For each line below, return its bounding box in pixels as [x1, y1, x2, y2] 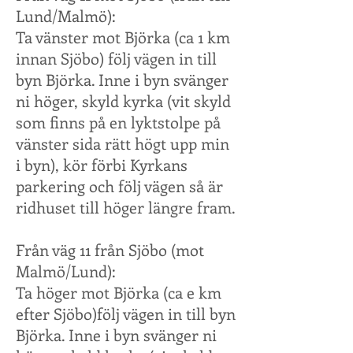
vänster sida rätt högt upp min [16, 132, 229, 154]
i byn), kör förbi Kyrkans [16, 154, 188, 175]
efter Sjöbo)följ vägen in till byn [16, 303, 236, 324]
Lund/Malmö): [16, 5, 116, 26]
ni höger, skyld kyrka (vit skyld [16, 90, 231, 111]
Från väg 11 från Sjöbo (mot [16, 239, 204, 260]
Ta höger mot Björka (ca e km [16, 281, 221, 303]
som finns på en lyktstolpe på [16, 111, 221, 132]
